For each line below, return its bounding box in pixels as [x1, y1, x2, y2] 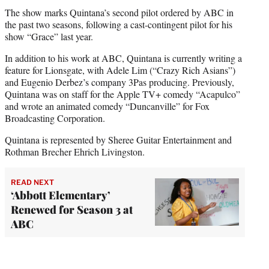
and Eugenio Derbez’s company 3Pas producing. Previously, [5, 75, 234, 88]
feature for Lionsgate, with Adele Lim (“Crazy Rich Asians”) [5, 63, 235, 76]
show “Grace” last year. [5, 29, 93, 43]
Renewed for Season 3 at [11, 202, 133, 217]
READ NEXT [11, 177, 54, 187]
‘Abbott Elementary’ [11, 187, 110, 202]
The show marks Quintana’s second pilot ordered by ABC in [5, 5, 234, 19]
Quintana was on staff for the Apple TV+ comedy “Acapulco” [5, 87, 240, 100]
